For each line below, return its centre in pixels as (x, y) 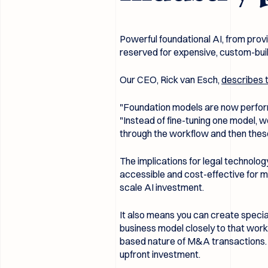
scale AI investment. (163, 187)
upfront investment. (160, 254)
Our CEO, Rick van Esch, (171, 79)
